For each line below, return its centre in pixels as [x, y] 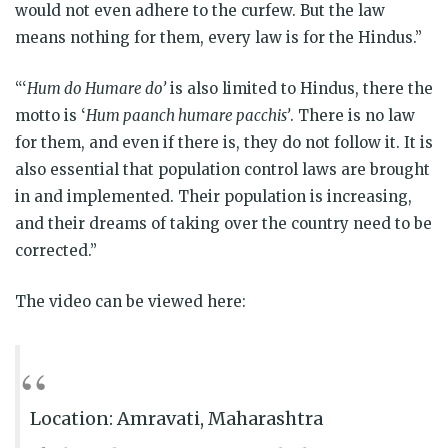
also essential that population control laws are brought [222, 169]
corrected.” [56, 250]
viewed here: [197, 301]
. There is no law [352, 115]
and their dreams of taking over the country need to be [223, 223]
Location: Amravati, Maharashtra [176, 418]
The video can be [81, 301]
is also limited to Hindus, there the [299, 88]
